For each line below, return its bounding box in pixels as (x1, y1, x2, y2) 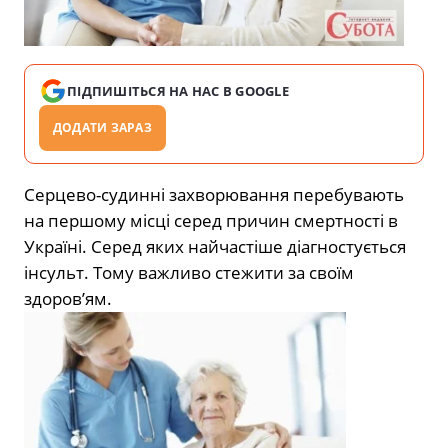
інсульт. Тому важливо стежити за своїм (24, 261, 354, 285)
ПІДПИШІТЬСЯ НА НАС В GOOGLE (67, 82, 290, 101)
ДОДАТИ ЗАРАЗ (53, 119, 152, 137)
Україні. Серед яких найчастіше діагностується (24, 235, 406, 259)
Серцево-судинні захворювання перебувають (24, 183, 404, 207)
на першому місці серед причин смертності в (24, 209, 398, 233)
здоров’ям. (24, 287, 112, 311)
